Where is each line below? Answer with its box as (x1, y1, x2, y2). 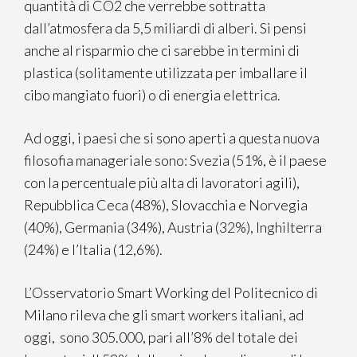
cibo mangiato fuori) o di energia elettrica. (24, 86, 280, 104)
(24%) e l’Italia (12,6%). (24, 241, 163, 258)
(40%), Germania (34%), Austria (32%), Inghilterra (24, 218, 322, 236)
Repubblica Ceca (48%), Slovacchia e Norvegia (24, 196, 308, 214)
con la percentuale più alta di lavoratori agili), (24, 174, 300, 191)
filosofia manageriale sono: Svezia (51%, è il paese (24, 151, 327, 169)
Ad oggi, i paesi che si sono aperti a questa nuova (24, 129, 320, 147)
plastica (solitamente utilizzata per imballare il (24, 64, 308, 81)
